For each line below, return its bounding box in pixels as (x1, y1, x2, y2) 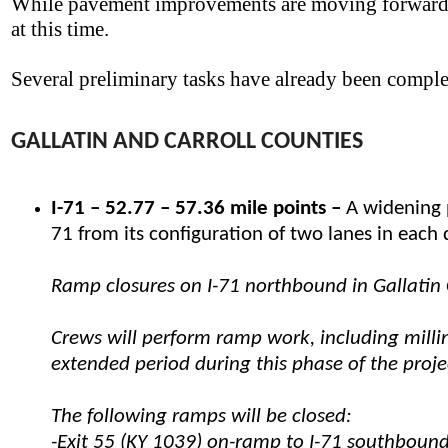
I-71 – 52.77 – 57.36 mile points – (51, 198, 341, 220)
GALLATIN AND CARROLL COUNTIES (11, 130, 363, 155)
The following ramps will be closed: (51, 406, 352, 428)
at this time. (11, 17, 109, 42)
